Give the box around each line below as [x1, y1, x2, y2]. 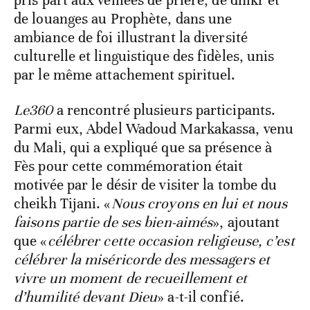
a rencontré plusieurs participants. [56, 101, 276, 120]
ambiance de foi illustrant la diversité [14, 28, 248, 47]
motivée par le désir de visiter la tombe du [14, 176, 277, 194]
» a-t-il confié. [157, 288, 244, 307]
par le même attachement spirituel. [14, 66, 236, 84]
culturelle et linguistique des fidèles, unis [14, 47, 275, 66]
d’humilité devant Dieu [14, 288, 158, 307]
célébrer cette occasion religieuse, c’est [47, 232, 295, 250]
